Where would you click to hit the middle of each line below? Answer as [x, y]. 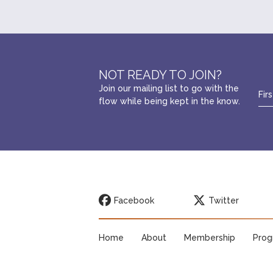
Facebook [134, 200]
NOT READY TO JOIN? [160, 75]
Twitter [223, 200]
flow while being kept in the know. [169, 101]
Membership [209, 238]
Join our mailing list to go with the [168, 88]
